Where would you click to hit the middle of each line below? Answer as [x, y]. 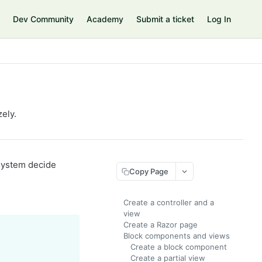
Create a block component [179, 247]
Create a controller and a [169, 202]
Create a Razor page [161, 225]
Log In [219, 19]
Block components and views [177, 236]
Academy [105, 19]
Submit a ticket [165, 19]
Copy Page [149, 171]
